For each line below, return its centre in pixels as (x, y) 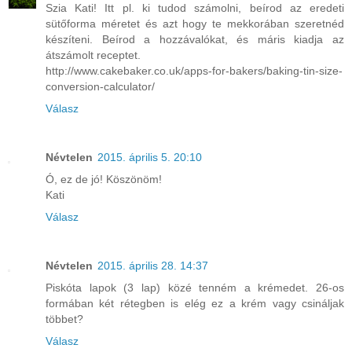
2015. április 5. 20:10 (150, 157)
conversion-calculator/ (100, 86)
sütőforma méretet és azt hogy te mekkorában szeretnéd (195, 23)
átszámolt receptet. (93, 55)
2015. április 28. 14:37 (153, 265)
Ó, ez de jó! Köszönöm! (104, 179)
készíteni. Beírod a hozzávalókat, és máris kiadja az (195, 39)
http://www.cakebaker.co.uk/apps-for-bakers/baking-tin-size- (194, 70)
